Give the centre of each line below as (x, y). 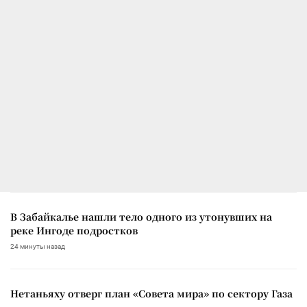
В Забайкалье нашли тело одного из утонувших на (141, 216)
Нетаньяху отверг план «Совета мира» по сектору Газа (151, 293)
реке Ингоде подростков (74, 230)
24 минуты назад (38, 246)
